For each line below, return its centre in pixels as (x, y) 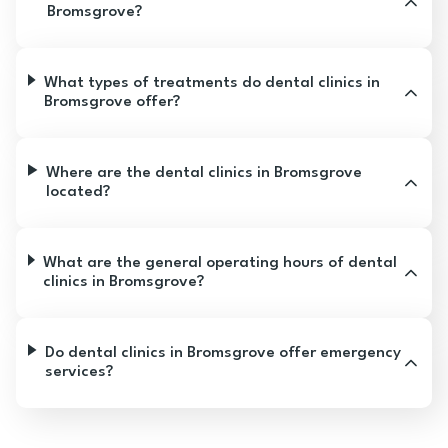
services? (79, 372)
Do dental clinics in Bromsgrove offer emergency (223, 353)
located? (78, 192)
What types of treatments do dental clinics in (212, 83)
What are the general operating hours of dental (220, 263)
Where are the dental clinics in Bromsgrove (204, 173)
